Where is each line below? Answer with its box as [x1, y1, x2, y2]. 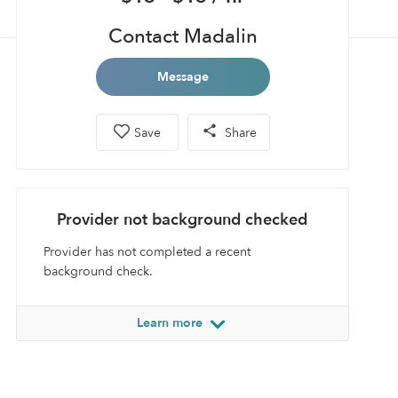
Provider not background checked [57, 209, 308, 231]
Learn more [136, 314, 206, 331]
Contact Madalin [107, 23, 258, 50]
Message [156, 68, 209, 85]
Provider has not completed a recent [44, 243, 251, 260]
